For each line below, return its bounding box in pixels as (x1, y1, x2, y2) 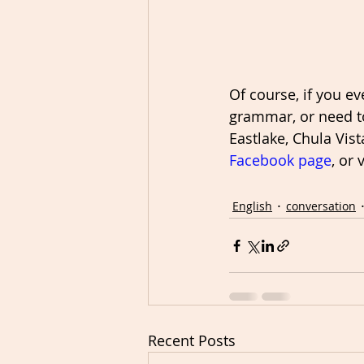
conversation (286, 197, 356, 214)
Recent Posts (148, 331, 236, 351)
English (232, 197, 272, 214)
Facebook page (229, 150, 331, 171)
